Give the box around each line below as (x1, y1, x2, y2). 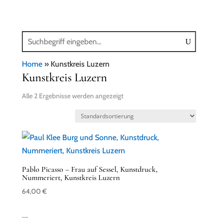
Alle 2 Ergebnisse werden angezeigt (21, 91, 124, 100)
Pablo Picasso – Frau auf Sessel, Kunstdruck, (21, 164, 158, 174)
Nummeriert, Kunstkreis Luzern (21, 173, 120, 182)
